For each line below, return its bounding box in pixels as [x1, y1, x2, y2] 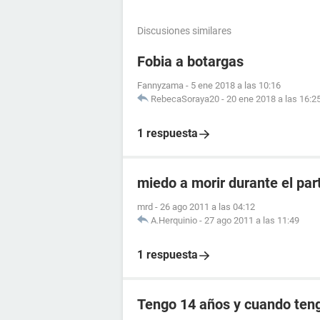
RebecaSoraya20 [151, 94, 219, 104]
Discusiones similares [137, 25, 231, 36]
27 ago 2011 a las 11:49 [204, 215, 299, 226]
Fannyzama [137, 80, 184, 91]
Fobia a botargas [137, 53, 244, 70]
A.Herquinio [151, 215, 197, 226]
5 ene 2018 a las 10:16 [191, 80, 281, 91]
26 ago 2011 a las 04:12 [160, 201, 255, 212]
